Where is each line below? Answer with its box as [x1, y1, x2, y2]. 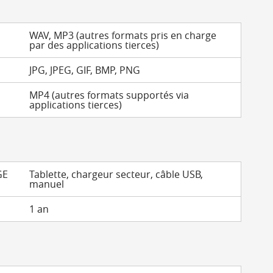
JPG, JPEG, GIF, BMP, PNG [29, 63, 141, 77]
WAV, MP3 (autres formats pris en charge [29, 29, 217, 42]
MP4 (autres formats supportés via [29, 88, 190, 102]
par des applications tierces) [29, 38, 160, 52]
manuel [29, 177, 65, 191]
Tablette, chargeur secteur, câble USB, [29, 168, 204, 181]
